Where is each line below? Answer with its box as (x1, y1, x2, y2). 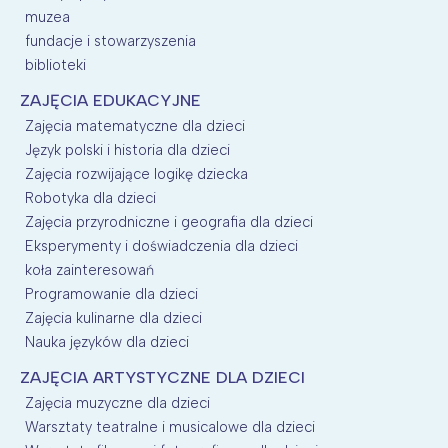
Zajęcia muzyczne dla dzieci (25, 393, 210, 412)
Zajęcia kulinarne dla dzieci (25, 308, 202, 327)
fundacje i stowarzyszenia (25, 31, 196, 50)
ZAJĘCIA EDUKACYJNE (20, 90, 201, 110)
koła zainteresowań (25, 260, 154, 279)
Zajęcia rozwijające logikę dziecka (25, 164, 248, 183)
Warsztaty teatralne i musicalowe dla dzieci (25, 417, 315, 436)
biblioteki (25, 55, 86, 74)
